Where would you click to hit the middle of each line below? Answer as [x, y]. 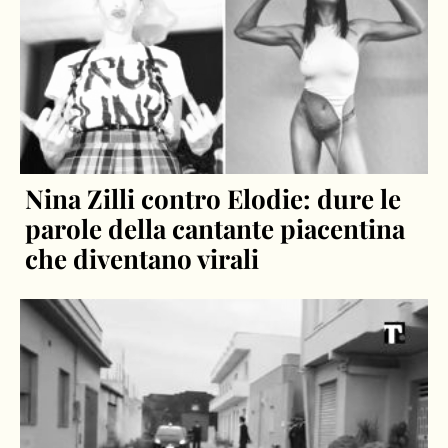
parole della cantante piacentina [215, 228]
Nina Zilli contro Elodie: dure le [213, 198]
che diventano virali [142, 258]
